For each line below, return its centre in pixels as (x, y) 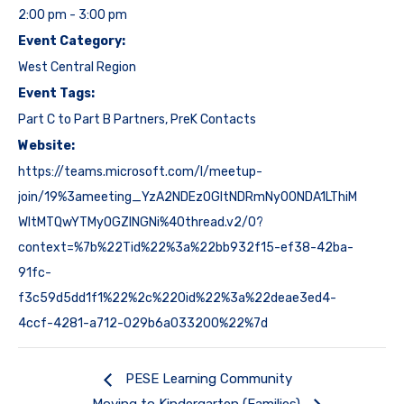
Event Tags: (56, 94)
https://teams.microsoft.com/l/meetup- (140, 172)
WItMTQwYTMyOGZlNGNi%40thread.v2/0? (141, 223)
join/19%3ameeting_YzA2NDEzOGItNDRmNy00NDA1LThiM (188, 197)
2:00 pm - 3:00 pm (73, 15)
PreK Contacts (213, 120)
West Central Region (77, 68)
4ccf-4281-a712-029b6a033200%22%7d (143, 324)
